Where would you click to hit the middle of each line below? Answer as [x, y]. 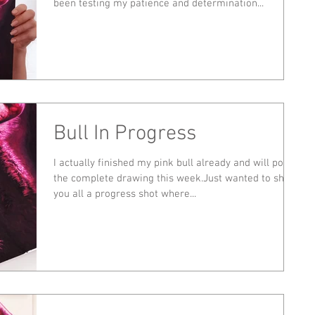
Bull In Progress [125, 134]
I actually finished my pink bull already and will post [173, 163]
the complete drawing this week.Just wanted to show [175, 179]
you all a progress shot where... [125, 194]
